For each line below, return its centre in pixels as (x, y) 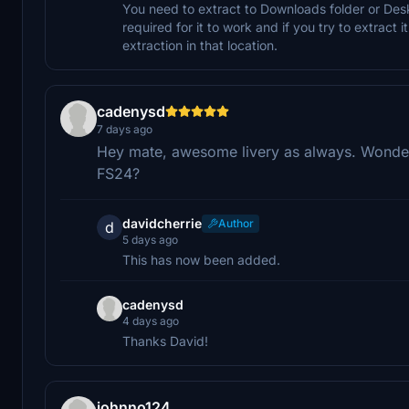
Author (236, 223)
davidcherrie (162, 223)
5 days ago (150, 239)
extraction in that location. (200, 45)
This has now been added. (201, 259)
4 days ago (151, 320)
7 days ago (125, 129)
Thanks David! (165, 341)
